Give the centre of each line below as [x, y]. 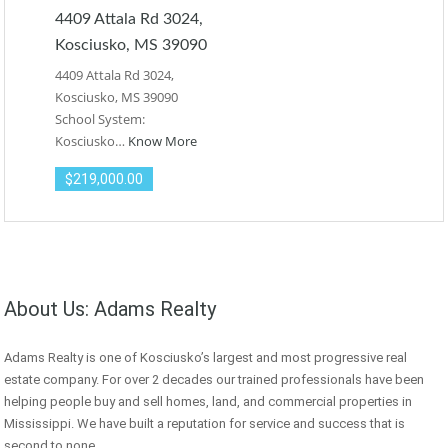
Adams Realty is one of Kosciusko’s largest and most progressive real [205, 358]
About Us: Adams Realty [110, 309]
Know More [162, 141]
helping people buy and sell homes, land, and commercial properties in [208, 402]
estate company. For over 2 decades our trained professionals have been [214, 380]
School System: [101, 119]
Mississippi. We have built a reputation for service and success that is [204, 424]
